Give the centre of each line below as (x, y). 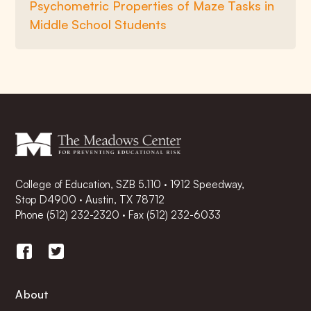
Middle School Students (98, 24)
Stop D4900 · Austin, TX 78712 (90, 200)
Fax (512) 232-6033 (175, 215)
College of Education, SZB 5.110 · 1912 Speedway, (130, 185)
